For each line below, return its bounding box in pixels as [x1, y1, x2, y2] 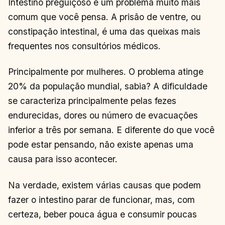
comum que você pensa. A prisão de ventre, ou [8, 11, 201, 22]
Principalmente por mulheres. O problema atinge [8, 66, 203, 77]
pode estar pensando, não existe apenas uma [8, 139, 193, 150]
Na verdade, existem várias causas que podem [8, 179, 201, 190]
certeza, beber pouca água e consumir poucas [8, 208, 197, 219]
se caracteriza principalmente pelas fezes [8, 95, 176, 106]
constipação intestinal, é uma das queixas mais [8, 26, 200, 37]
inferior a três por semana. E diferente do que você [8, 125, 214, 136]
